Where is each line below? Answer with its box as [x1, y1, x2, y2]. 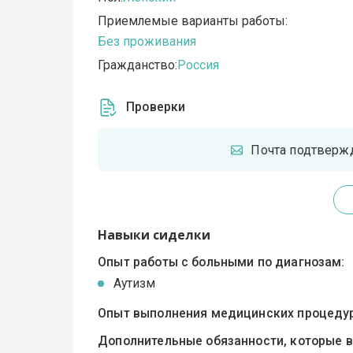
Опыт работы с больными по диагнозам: [98, 254, 345, 269]
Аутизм [113, 276, 156, 292]
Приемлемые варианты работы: [98, 13, 288, 29]
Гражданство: [98, 58, 178, 73]
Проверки [126, 99, 186, 115]
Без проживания [98, 34, 197, 50]
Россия [177, 58, 220, 73]
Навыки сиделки [98, 226, 211, 244]
